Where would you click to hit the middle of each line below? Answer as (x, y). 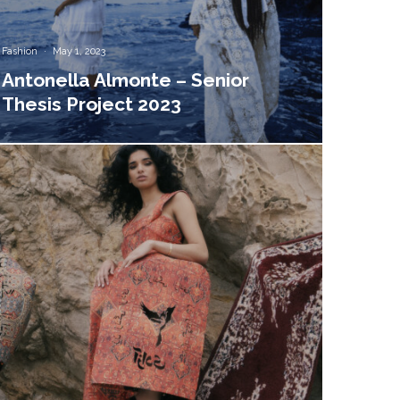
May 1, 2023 (79, 52)
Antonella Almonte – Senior (126, 80)
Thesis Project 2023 (92, 104)
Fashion (20, 52)
